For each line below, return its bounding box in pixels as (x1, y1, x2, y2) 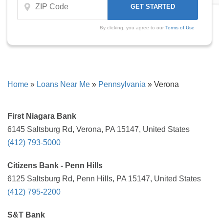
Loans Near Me (37, 80, 90, 88)
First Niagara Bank (7, 112, 76, 120)
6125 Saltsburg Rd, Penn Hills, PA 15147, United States (7, 175, 201, 183)
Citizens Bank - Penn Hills (7, 161, 103, 170)
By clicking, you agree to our (99, 25, 165, 30)
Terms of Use (165, 25, 195, 30)
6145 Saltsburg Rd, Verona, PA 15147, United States (7, 125, 190, 133)
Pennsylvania (98, 80, 146, 88)
